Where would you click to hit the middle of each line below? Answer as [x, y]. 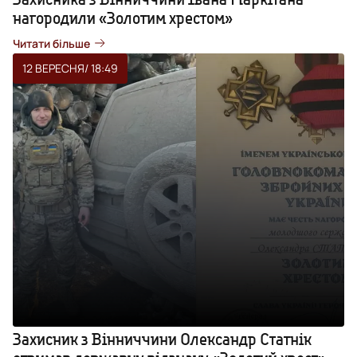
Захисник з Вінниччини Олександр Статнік [162, 339]
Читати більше [51, 43]
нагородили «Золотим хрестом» [123, 18]
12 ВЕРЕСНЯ [53, 68]
